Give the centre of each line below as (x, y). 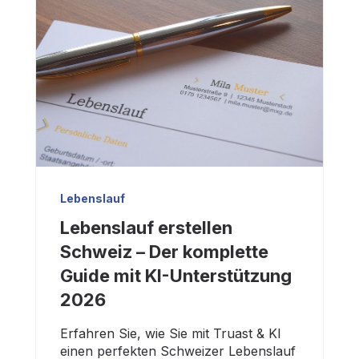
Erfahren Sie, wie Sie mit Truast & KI (171, 334)
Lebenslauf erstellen (146, 228)
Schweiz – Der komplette (164, 252)
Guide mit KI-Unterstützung (176, 276)
